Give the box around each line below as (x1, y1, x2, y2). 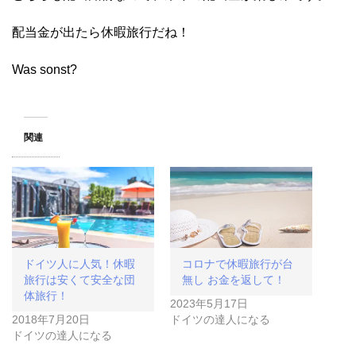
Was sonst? (12, 63, 77, 77)
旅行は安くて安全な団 (24, 273, 135, 287)
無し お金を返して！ (182, 273, 285, 287)
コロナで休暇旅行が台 (182, 257, 293, 271)
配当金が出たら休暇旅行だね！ (12, 25, 190, 40)
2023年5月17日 (170, 297, 248, 311)
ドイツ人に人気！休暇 (24, 257, 135, 271)
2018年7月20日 (12, 313, 90, 327)
